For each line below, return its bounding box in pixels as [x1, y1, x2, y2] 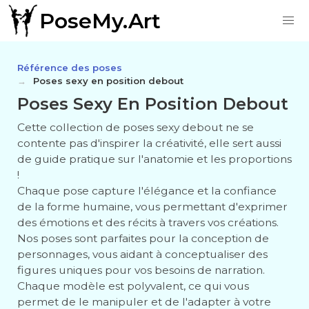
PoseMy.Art [39, 8, 161, 34]
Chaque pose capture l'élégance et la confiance [17, 184, 277, 197]
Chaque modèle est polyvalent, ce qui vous [17, 279, 249, 292]
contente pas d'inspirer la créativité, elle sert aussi [17, 137, 281, 150]
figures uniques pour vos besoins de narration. [17, 263, 265, 277]
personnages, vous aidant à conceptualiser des [17, 248, 268, 261]
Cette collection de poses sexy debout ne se [17, 121, 254, 134]
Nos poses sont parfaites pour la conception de [17, 232, 269, 245]
